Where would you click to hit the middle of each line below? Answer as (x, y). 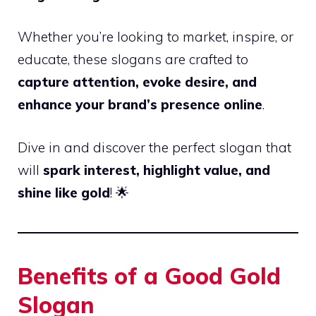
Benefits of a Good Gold (149, 275)
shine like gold (64, 192)
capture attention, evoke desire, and (137, 82)
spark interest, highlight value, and (157, 170)
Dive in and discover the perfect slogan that (154, 147)
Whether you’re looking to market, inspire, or (156, 37)
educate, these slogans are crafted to (133, 60)
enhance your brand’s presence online (140, 105)
